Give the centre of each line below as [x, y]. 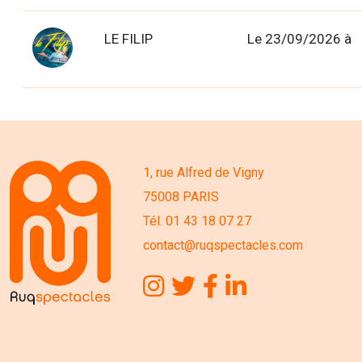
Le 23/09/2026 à [299, 39]
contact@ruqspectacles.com [223, 246]
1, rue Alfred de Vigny [204, 173]
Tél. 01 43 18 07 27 [197, 221]
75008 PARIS [181, 197]
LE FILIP [128, 39]
